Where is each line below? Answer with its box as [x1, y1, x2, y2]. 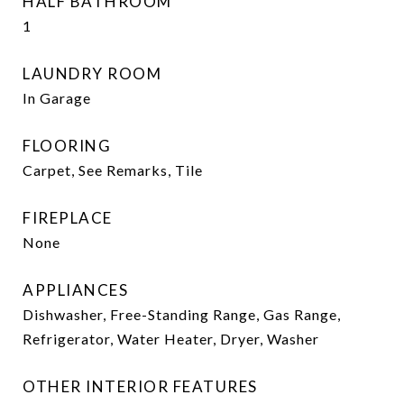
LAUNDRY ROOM [23, 64, 161, 83]
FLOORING [23, 136, 111, 155]
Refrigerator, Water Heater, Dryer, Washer [23, 330, 319, 347]
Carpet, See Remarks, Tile [23, 161, 203, 179]
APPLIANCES [23, 280, 128, 299]
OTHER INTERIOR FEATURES [23, 377, 258, 396]
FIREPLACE [23, 208, 113, 227]
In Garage [23, 89, 91, 106]
